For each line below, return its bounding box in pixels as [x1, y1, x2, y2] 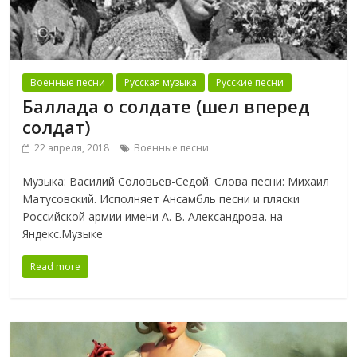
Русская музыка [124, 76, 198, 90]
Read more [30, 260, 81, 274]
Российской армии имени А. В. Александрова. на [22, 209, 284, 225]
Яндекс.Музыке [22, 226, 104, 242]
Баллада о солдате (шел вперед [22, 94, 311, 119]
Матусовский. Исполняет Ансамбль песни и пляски [22, 191, 300, 207]
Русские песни [216, 76, 284, 90]
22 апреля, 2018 [34, 141, 110, 155]
